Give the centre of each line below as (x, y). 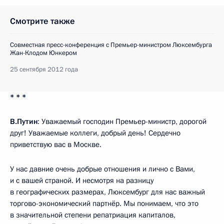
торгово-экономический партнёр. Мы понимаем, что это (104, 204)
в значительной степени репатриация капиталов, (93, 215)
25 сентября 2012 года (44, 70)
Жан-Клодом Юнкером (43, 53)
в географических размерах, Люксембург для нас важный (107, 192)
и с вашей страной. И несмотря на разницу (82, 181)
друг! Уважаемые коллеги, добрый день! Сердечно (95, 133)
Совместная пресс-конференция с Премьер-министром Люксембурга (111, 45)
